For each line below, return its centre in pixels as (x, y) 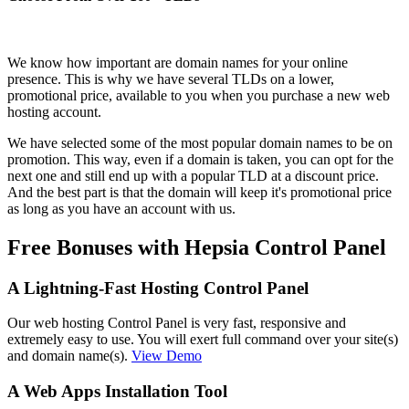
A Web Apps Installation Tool (117, 392)
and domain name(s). (69, 356)
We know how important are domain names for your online (178, 62)
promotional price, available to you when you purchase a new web (199, 95)
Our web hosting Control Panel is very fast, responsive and (177, 323)
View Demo (167, 356)
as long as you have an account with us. (121, 208)
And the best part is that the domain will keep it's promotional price (199, 192)
